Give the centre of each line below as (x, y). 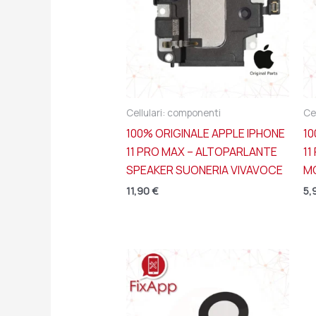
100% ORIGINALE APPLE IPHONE (205, 134)
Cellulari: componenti (173, 113)
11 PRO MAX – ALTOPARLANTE (201, 152)
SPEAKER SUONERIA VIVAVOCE (204, 170)
